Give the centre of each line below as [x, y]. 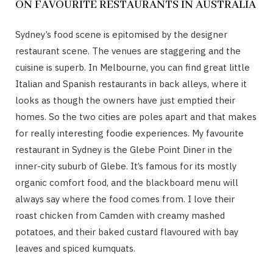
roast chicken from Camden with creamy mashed [120, 215]
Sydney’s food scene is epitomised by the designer [121, 34]
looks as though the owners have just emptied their [125, 100]
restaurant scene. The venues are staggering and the [128, 51]
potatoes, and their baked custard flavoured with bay [127, 232]
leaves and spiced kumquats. [75, 248]
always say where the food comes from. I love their [125, 199]
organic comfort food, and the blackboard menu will [127, 182]
